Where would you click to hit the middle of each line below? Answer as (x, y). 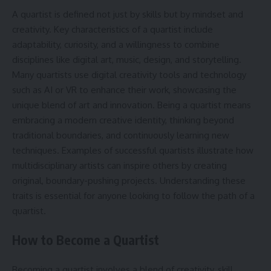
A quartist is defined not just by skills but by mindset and (128, 14)
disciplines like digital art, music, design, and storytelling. (127, 59)
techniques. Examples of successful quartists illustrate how (133, 150)
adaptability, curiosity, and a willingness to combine (116, 44)
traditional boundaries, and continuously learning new (121, 135)
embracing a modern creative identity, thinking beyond (123, 120)
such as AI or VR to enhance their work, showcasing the (124, 90)
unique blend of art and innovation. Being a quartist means (132, 105)
